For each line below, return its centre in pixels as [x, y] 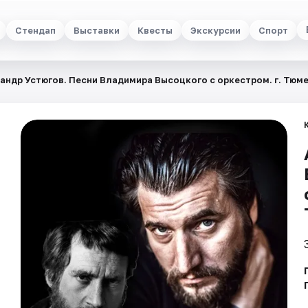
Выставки [96, 30]
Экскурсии [215, 30]
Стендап [35, 30]
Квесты [155, 30]
